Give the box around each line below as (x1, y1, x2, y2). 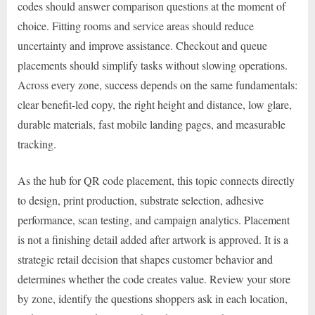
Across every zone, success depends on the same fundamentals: (18, 77, 297, 93)
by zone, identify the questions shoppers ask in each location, (18, 291, 288, 307)
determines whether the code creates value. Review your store (18, 271, 290, 287)
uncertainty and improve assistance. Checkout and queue (18, 38, 267, 53)
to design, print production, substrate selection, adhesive (18, 193, 264, 208)
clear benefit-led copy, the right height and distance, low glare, (18, 97, 292, 112)
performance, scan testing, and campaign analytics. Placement (18, 212, 290, 228)
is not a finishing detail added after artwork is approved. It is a (18, 232, 288, 247)
